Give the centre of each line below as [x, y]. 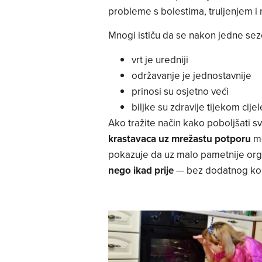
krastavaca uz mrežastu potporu [179, 138]
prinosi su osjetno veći [180, 91]
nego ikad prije [141, 170]
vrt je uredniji [160, 59]
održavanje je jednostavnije [191, 75]
